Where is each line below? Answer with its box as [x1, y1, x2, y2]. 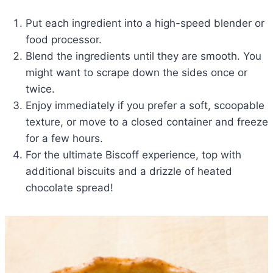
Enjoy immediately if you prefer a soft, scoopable [26, 99, 264, 112]
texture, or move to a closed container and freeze [26, 116, 268, 129]
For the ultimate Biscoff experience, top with [26, 149, 241, 161]
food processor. [26, 34, 102, 46]
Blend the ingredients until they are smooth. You [26, 50, 261, 63]
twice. [26, 83, 55, 96]
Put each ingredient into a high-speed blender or [26, 17, 264, 30]
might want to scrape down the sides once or [26, 66, 247, 79]
